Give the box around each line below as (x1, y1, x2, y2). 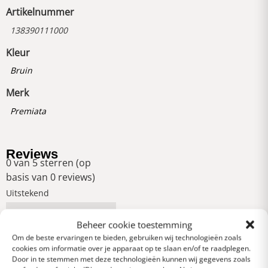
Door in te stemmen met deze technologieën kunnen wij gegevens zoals (12, 254, 251, 264)
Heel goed (6, 228, 46, 240)
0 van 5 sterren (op (6, 156, 91, 170)
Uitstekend (6, 187, 49, 199)
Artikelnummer (6, 5, 74, 19)
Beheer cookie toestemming (76, 218, 192, 230)
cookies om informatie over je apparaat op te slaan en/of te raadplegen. (12, 243, 251, 253)
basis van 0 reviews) (6, 170, 95, 184)
